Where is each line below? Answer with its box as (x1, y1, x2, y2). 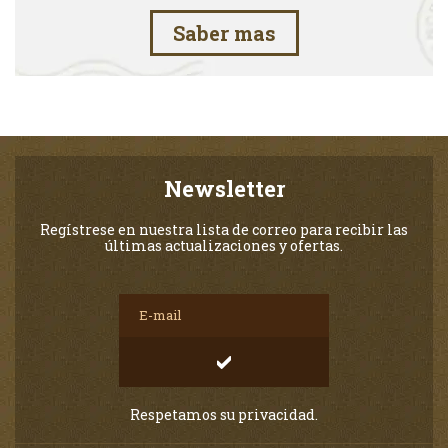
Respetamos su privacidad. (130, 405, 318, 424)
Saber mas (172, 20, 276, 46)
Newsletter (163, 174, 285, 203)
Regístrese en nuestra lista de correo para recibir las (40, 220, 408, 239)
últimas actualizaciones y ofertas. (105, 236, 343, 255)
